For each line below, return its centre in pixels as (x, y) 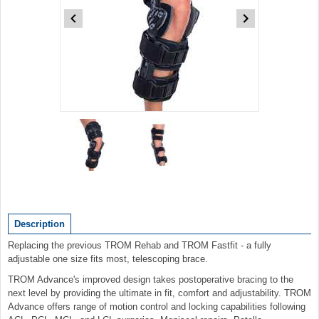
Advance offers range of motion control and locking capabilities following (157, 307)
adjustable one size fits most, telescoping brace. (108, 259)
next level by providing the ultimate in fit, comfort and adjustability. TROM (159, 293)
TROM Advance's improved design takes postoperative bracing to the (151, 279)
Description (40, 224)
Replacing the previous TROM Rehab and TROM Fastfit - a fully (140, 245)
